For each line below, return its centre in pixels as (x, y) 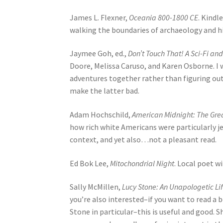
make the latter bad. (105, 91)
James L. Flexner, (100, 17)
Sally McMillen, (96, 187)
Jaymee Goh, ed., (99, 54)
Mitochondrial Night (142, 163)
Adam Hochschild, (101, 114)
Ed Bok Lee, (90, 163)
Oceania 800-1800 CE (164, 17)
